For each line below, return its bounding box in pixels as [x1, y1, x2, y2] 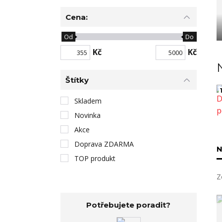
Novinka [74, 111, 101, 120]
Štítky [65, 75, 89, 85]
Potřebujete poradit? [86, 200, 171, 210]
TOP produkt [74, 154, 115, 163]
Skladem [74, 96, 102, 106]
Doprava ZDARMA [74, 139, 134, 149]
